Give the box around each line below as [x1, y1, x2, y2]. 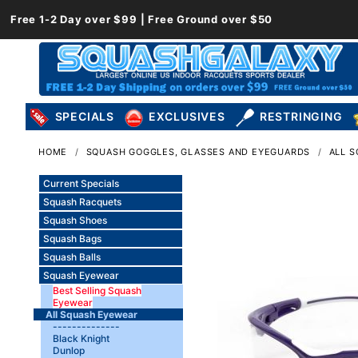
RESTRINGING [259, 109, 343, 124]
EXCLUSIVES [148, 109, 225, 124]
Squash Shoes [42, 214, 107, 227]
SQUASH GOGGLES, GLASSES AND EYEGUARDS [86, 145, 311, 157]
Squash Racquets [42, 196, 121, 209]
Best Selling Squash [53, 284, 141, 297]
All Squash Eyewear [46, 308, 137, 321]
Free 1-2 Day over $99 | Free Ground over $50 [10, 13, 273, 26]
